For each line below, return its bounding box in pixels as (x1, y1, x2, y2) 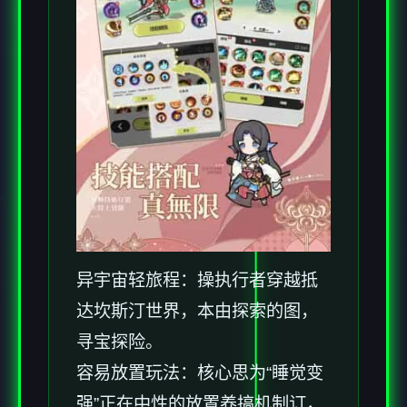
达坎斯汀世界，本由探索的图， (76, 301, 318, 321)
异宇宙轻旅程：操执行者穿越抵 (76, 270, 318, 290)
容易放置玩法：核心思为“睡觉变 (76, 362, 323, 382)
